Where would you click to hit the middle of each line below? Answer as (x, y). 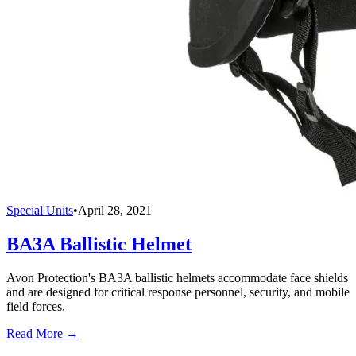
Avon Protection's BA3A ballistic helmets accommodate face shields (177, 278)
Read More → (43, 333)
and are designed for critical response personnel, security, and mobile (178, 292)
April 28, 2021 (115, 211)
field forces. (36, 306)
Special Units (40, 211)
